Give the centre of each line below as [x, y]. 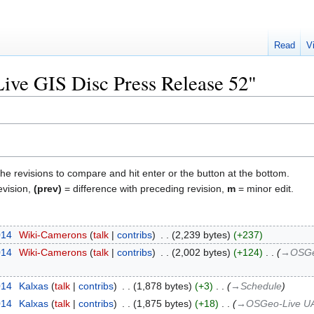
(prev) [48, 188]
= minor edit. [265, 188]
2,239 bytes [201, 234]
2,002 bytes [201, 253]
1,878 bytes [162, 286]
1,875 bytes [162, 303]
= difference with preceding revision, [144, 188]
